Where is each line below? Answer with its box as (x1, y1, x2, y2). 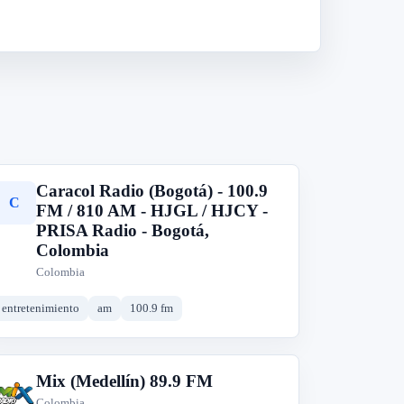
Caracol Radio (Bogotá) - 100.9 (36, 181, 269, 200)
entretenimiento (2, 301, 80, 315)
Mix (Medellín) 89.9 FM (36, 372, 214, 390)
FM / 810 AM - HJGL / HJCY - (36, 201, 269, 220)
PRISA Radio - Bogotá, (36, 221, 210, 240)
